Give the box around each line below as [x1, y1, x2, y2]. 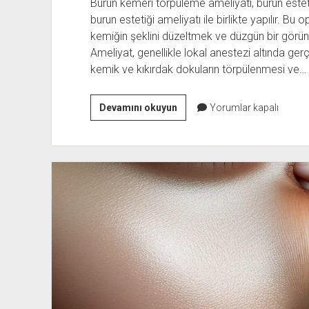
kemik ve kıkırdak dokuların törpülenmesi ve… [90, 62, 306, 76]
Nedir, [176, 167, 204, 179]
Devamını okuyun [99, 101, 177, 113]
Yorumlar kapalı [207, 101, 279, 113]
